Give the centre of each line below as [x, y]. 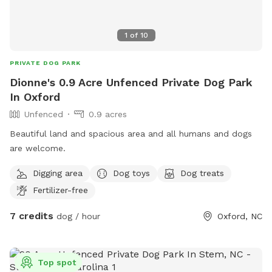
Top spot [57, 263]
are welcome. [38, 148]
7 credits [32, 216]
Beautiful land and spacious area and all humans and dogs [131, 134]
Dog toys [131, 173]
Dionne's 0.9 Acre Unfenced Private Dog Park [131, 83]
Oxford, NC [240, 216]
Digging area [58, 173]
